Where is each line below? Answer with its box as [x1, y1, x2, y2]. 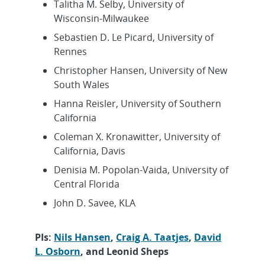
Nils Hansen [54, 230, 111, 244]
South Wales [54, 77, 110, 91]
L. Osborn [35, 244, 81, 258]
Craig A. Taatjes [116, 230, 189, 244]
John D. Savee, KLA [54, 196, 136, 209]
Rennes [54, 44, 88, 58]
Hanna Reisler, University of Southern [54, 96, 222, 110]
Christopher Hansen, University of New [54, 63, 228, 77]
